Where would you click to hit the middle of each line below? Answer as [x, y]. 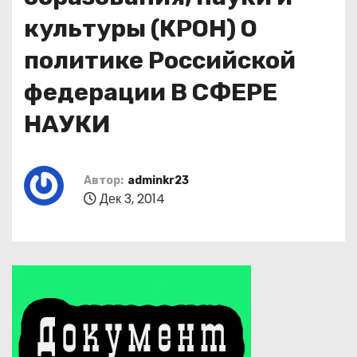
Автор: [104, 180]
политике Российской [160, 61]
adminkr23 [158, 180]
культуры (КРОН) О [141, 29]
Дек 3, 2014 [131, 198]
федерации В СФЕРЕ [151, 93]
